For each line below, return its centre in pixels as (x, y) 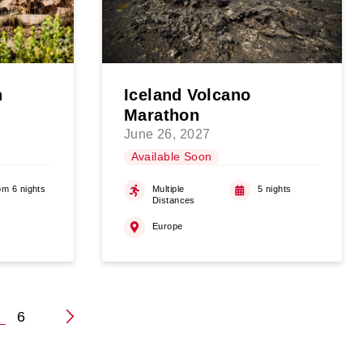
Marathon (162, 115)
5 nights (275, 189)
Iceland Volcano (187, 94)
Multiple (168, 189)
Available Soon (171, 157)
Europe (167, 226)
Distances (173, 201)
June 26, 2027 (167, 135)
